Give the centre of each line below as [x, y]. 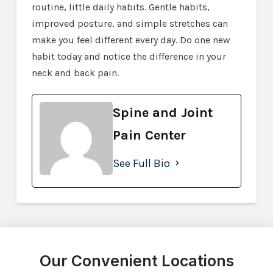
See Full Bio [141, 163]
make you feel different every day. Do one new [131, 40]
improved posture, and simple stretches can [129, 23]
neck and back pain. [75, 73]
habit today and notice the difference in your [129, 56]
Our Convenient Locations [136, 261]
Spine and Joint [162, 112]
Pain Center [149, 135]
